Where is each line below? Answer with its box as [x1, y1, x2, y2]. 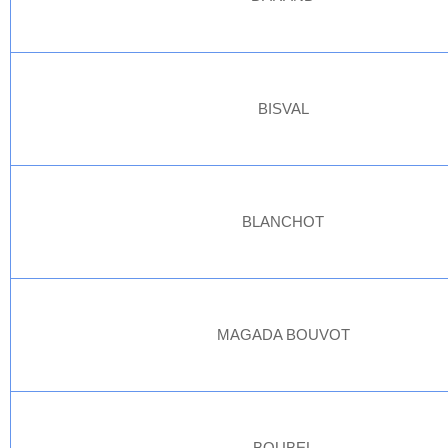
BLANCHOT [242, 213, 325, 230]
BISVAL [258, 100, 309, 117]
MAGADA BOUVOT [217, 326, 350, 343]
